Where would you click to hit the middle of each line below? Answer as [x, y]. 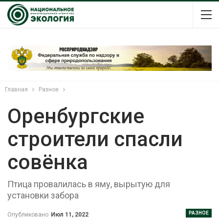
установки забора [43, 195]
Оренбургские [76, 116]
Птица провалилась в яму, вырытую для [89, 184]
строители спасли [95, 139]
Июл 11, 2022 [70, 214]
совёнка [48, 162]
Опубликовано [29, 214]
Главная [16, 89]
